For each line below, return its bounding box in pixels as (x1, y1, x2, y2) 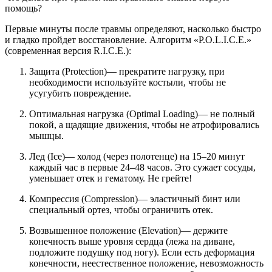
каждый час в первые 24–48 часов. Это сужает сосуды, (29, 161, 256, 172)
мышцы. (29, 130, 64, 141)
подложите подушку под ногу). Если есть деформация (29, 246, 254, 257)
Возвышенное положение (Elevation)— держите (29, 225, 228, 236)
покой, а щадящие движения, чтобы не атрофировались (29, 119, 259, 130)
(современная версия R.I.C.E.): (5, 45, 131, 56)
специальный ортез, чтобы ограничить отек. (29, 204, 213, 215)
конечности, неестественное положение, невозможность (29, 257, 263, 268)
